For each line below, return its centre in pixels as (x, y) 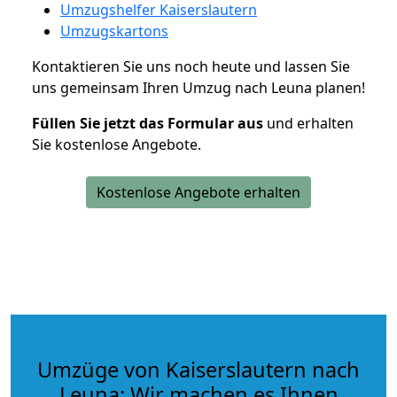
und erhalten (308, 123)
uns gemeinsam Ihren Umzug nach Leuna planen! (198, 87)
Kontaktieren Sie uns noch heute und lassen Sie (191, 66)
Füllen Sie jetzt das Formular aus (148, 123)
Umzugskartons (114, 31)
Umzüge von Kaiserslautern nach (198, 369)
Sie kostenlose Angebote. (117, 144)
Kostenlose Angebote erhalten (198, 192)
